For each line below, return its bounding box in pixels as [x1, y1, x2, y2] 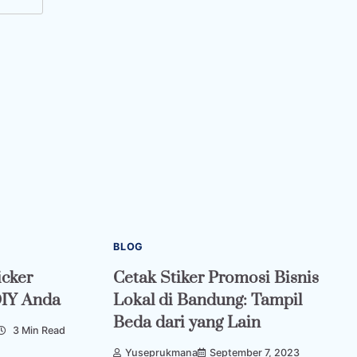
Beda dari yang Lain [113, 312, 261, 333]
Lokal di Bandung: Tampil [113, 289, 302, 311]
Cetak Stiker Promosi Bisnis [113, 267, 319, 288]
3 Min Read [10, 324, 65, 337]
